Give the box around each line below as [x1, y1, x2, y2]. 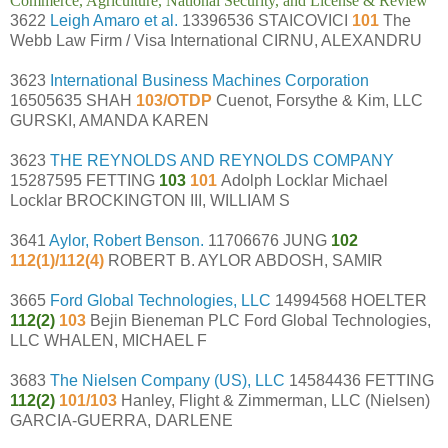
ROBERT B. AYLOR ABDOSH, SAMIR [108, 251, 383, 269]
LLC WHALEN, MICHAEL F [10, 331, 207, 349]
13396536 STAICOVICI [178, 11, 352, 29]
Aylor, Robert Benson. [49, 231, 204, 249]
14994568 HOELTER [271, 291, 427, 309]
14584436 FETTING [285, 371, 434, 389]
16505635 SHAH [10, 91, 136, 109]
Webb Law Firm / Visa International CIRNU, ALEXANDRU [10, 31, 422, 49]
